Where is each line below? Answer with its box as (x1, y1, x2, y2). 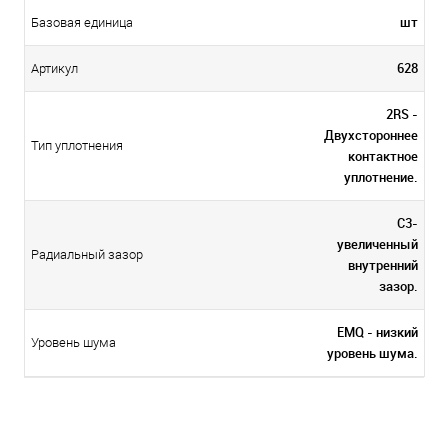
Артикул (31, 61, 78, 77)
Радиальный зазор (31, 247, 143, 263)
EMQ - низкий (337, 323, 418, 342)
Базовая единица (31, 15, 133, 31)
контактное (348, 147, 418, 166)
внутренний (348, 256, 418, 275)
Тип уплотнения (31, 138, 123, 154)
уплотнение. (344, 168, 418, 187)
